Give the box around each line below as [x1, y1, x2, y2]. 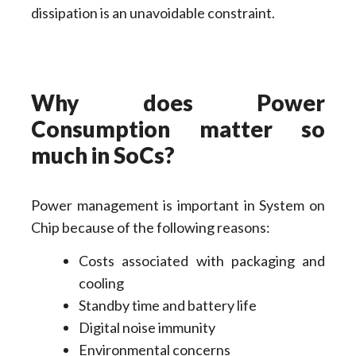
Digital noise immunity [78, 319, 215, 337]
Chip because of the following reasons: [30, 218, 270, 236]
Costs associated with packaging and [78, 252, 326, 270]
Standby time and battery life [78, 296, 257, 315]
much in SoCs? [30, 141, 175, 168]
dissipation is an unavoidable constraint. [30, 4, 275, 22]
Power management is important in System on [30, 195, 326, 214]
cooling [78, 274, 124, 292]
